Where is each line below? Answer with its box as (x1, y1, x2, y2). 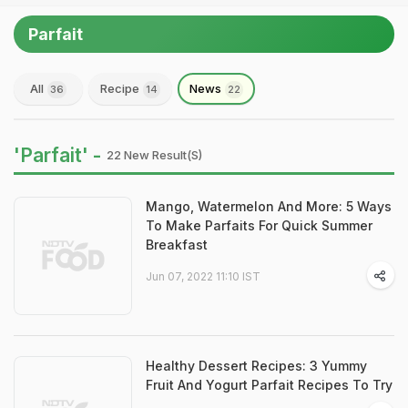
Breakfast (146, 237, 208, 252)
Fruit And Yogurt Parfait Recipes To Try (146, 377, 393, 393)
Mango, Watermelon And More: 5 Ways (146, 199, 392, 214)
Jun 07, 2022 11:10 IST (146, 270, 260, 283)
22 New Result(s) (107, 148, 202, 162)
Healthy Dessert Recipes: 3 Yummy (146, 358, 367, 373)
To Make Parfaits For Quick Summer (146, 218, 372, 233)
